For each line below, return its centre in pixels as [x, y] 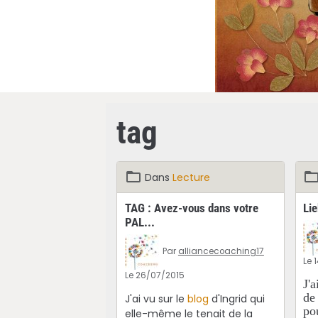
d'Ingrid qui [236, 298]
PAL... [139, 222]
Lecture [191, 177]
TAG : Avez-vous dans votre [191, 208]
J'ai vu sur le [156, 298]
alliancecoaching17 [221, 251]
